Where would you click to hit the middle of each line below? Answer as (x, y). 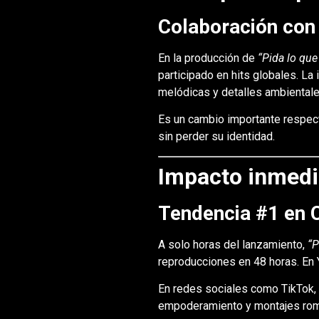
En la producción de (208, 58)
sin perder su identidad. (216, 137)
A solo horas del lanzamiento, (232, 244)
